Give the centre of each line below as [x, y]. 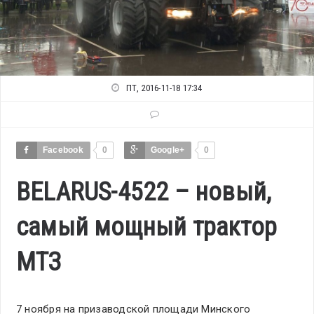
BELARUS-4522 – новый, [144, 192]
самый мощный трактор [146, 227]
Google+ [168, 150]
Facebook [63, 150]
